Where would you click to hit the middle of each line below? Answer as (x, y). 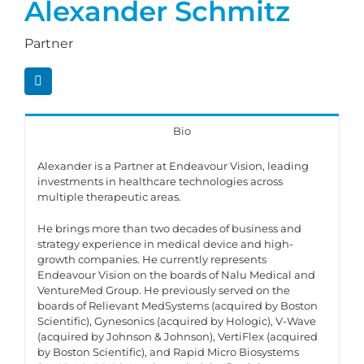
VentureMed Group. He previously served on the (164, 290)
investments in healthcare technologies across (160, 181)
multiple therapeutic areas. (109, 196)
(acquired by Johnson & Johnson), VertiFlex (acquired (178, 336)
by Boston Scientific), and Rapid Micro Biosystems (168, 351)
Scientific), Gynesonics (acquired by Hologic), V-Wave (177, 321)
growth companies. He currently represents (152, 259)
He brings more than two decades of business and (169, 228)
